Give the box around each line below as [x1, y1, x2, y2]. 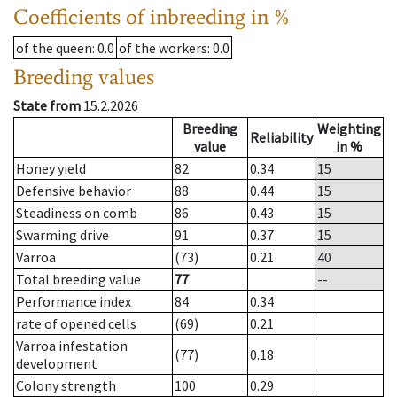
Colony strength [16, 377, 116, 395]
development [16, 354, 97, 373]
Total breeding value [16, 270, 141, 289]
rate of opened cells [16, 315, 136, 333]
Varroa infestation [16, 337, 128, 355]
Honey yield [16, 160, 86, 178]
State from [13, 97, 81, 115]
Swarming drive [16, 226, 109, 245]
